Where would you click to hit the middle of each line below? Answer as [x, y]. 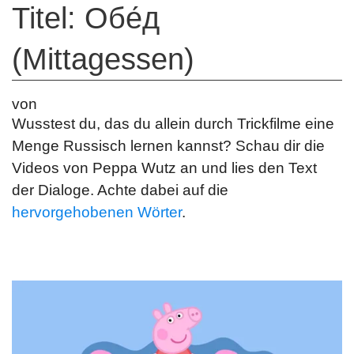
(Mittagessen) [103, 58]
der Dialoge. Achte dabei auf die [120, 190]
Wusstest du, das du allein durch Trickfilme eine [173, 123]
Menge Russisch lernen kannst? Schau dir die [168, 145]
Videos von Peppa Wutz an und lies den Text [164, 168]
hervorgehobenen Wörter [97, 212]
